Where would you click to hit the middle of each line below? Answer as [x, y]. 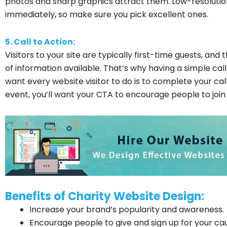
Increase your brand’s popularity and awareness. [128, 209]
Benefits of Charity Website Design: [105, 196]
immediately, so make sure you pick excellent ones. [107, 14]
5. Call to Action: [40, 42]
